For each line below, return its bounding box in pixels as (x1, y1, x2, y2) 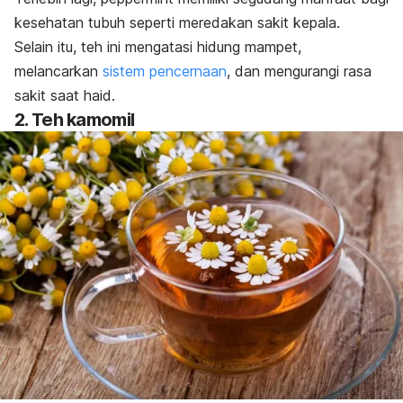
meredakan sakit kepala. (179, 13, 340, 31)
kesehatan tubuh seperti (14, 13, 179, 31)
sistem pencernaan (103, 61, 227, 80)
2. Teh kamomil (14, 108, 135, 130)
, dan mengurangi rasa (227, 61, 372, 80)
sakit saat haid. (14, 85, 120, 104)
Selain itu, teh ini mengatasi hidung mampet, (14, 37, 301, 56)
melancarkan (14, 61, 103, 80)
